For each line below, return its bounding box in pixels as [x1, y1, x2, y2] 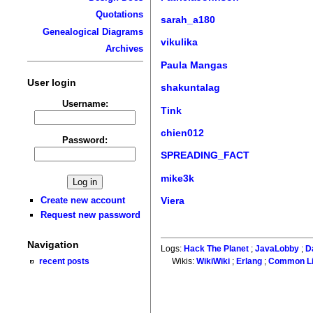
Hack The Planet [184, 245, 249, 254]
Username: [61, 98, 108, 109]
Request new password [41, 210, 141, 221]
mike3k [161, 172, 195, 184]
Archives [105, 43, 143, 54]
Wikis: [171, 257, 196, 266]
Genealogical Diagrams [42, 26, 143, 37]
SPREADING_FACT [161, 150, 250, 161]
